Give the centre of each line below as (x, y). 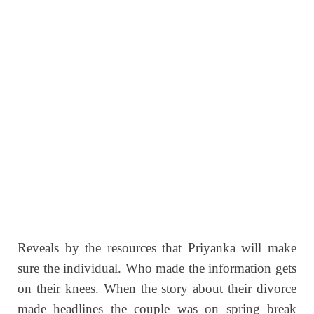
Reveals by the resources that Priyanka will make (157, 248)
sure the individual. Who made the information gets (157, 268)
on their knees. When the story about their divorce (157, 289)
